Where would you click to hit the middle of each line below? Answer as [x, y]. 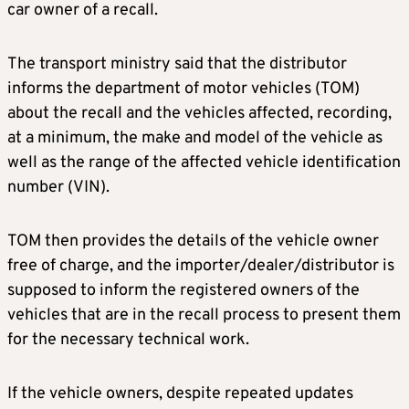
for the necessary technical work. [128, 341]
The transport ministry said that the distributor [177, 65]
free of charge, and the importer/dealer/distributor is [201, 267]
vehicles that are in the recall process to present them [204, 316]
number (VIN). [58, 188]
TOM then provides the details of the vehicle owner [193, 242]
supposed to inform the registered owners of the [184, 291]
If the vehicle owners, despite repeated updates [180, 394]
